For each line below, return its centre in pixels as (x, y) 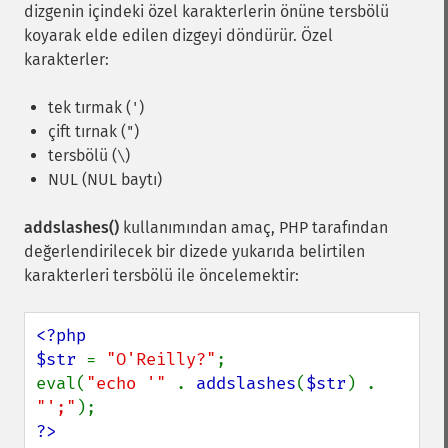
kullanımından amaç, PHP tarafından (253, 227)
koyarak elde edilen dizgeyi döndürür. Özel (178, 35)
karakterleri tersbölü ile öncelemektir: (161, 275)
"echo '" (131, 383)
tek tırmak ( (89, 107)
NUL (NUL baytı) (105, 179)
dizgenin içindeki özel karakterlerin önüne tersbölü (206, 11)
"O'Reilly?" (161, 359)
